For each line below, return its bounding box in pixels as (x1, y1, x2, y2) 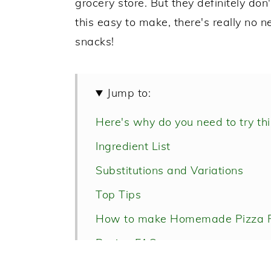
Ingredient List (96, 139, 171, 154)
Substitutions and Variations (96, 163, 243, 178)
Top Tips (96, 188, 141, 202)
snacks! (75, 34, 114, 49)
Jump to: (107, 86, 151, 100)
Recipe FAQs (96, 236, 163, 250)
